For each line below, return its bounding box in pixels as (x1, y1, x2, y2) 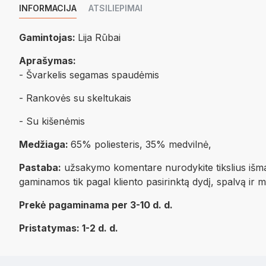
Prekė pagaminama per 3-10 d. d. (19, 199, 173, 211)
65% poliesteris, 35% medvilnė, (71, 138, 211, 150)
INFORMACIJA (19, 3, 77, 13)
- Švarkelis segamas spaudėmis (19, 69, 159, 81)
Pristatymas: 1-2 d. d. (19, 222, 118, 234)
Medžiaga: (19, 138, 71, 150)
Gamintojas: (19, 31, 78, 43)
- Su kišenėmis (19, 115, 85, 127)
